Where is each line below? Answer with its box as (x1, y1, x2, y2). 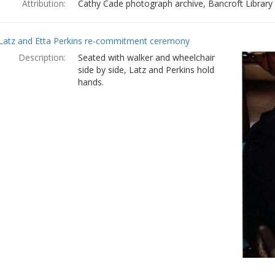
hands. (77, 76, 104, 88)
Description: (18, 52, 66, 63)
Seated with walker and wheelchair (77, 52, 215, 63)
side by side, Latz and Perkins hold (77, 64, 214, 76)
